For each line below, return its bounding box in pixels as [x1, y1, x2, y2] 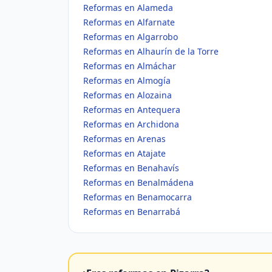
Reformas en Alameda [83, 2, 173, 13]
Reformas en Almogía [83, 75, 171, 86]
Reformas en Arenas [83, 133, 166, 144]
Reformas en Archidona [83, 118, 179, 130]
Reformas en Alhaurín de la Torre [83, 46, 219, 57]
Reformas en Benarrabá [83, 206, 180, 217]
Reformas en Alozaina [83, 89, 172, 101]
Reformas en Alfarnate [83, 16, 175, 28]
